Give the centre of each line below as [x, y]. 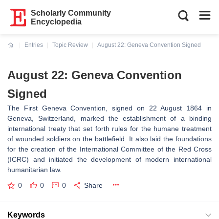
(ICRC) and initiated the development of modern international [109, 159]
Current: [19, 51]
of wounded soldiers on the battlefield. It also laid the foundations [109, 139]
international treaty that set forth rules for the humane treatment [109, 129]
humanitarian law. [34, 170]
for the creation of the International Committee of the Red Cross [109, 149]
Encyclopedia [56, 22]
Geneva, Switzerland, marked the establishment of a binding [109, 118]
